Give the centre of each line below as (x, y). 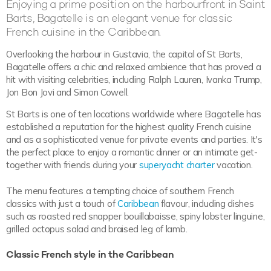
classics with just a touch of (62, 204)
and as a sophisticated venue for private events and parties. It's (134, 140)
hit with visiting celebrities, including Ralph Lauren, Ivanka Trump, (134, 80)
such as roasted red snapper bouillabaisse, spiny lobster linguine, (135, 217)
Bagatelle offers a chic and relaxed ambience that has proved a (134, 67)
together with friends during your (73, 165)
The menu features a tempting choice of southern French (120, 191)
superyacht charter (177, 165)
